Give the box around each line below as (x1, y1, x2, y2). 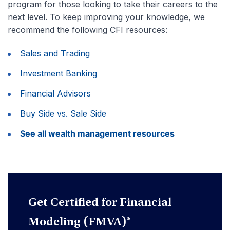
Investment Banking (20, 68, 97, 79)
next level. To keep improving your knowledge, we (8, 11, 205, 22)
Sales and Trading (20, 48, 90, 59)
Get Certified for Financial (28, 197, 171, 209)
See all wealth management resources (20, 128, 175, 139)
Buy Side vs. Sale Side (20, 108, 106, 119)
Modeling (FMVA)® (28, 216, 130, 229)
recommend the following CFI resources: (8, 24, 167, 35)
